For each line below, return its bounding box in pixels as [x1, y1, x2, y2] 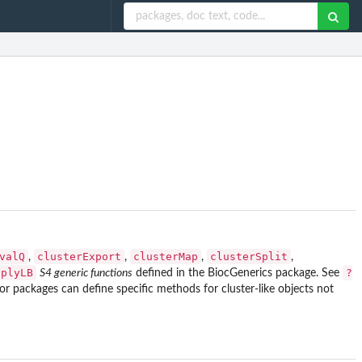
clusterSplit [210, 250, 288, 263]
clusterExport [37, 250, 121, 263]
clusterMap [133, 250, 198, 263]
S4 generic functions [40, 267, 133, 279]
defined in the [133, 267, 208, 279]
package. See [272, 267, 343, 279]
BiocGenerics [208, 267, 272, 279]
